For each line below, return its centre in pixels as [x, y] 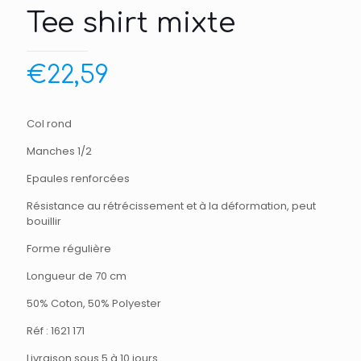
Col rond [49, 124]
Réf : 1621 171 [56, 331]
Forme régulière [69, 249]
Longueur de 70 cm [77, 276]
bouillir [44, 222]
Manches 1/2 [59, 151]
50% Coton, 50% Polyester [94, 304]
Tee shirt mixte [131, 23]
